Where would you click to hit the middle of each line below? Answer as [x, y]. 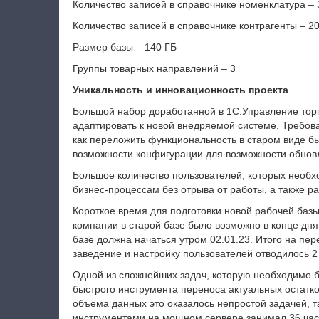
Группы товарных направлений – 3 [154, 68]
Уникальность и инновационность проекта [180, 90]
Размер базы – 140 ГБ [124, 47]
